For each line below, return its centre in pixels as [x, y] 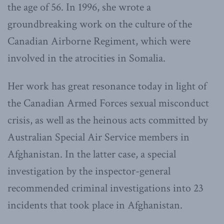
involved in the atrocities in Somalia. [86, 58]
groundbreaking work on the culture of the [100, 24]
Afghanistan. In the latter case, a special [92, 154]
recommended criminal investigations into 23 [105, 188]
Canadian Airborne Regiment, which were [99, 41]
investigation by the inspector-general [89, 171]
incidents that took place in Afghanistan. [95, 205]
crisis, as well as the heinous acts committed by [108, 120]
